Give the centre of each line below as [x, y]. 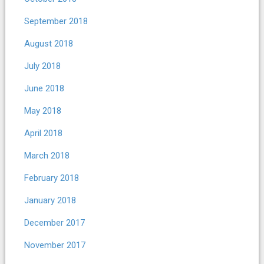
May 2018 [42, 110]
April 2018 [43, 133]
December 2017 [54, 222]
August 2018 [48, 43]
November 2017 [55, 245]
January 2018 [50, 200]
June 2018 [44, 88]
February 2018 [51, 178]
